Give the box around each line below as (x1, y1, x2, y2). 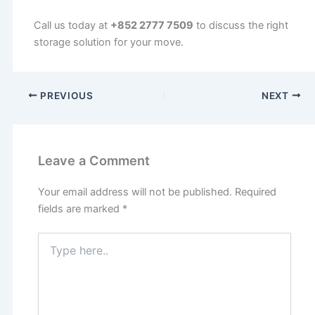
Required (235, 186, 277, 199)
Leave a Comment (38, 153, 150, 169)
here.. (37, 247, 64, 259)
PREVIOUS (37, 89, 94, 101)
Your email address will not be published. (38, 186, 233, 199)
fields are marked (38, 202, 123, 216)
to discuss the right (193, 18, 288, 32)
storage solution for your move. (33, 35, 184, 49)
